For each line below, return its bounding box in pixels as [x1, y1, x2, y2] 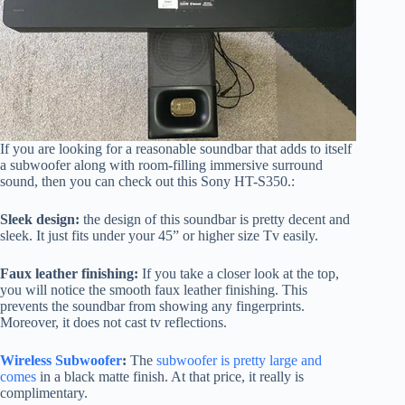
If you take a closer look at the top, [138, 266, 339, 282]
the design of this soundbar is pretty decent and [80, 212, 350, 228]
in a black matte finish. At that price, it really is [36, 369, 304, 385]
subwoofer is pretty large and [156, 353, 322, 369]
